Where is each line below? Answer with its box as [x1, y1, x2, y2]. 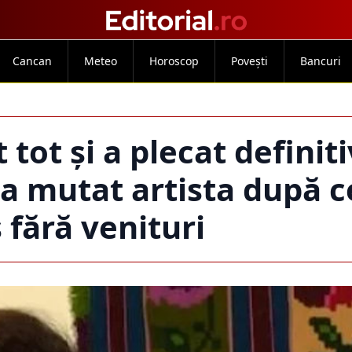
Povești [230, 53, 268, 68]
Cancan [12, 53, 52, 68]
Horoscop [148, 53, 199, 68]
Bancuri [299, 53, 341, 68]
